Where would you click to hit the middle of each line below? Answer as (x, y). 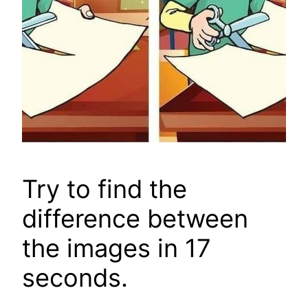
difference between (135, 219)
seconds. (75, 278)
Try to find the (104, 189)
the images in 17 (117, 249)
